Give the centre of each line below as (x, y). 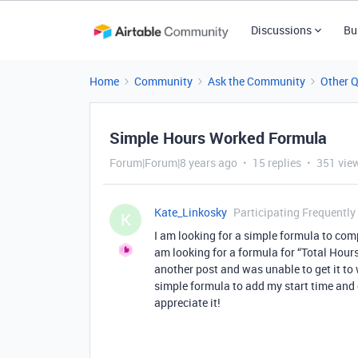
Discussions (281, 30)
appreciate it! (187, 302)
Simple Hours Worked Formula (218, 138)
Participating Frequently (294, 212)
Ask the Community (257, 81)
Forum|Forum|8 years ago (173, 163)
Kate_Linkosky (191, 212)
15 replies (277, 163)
